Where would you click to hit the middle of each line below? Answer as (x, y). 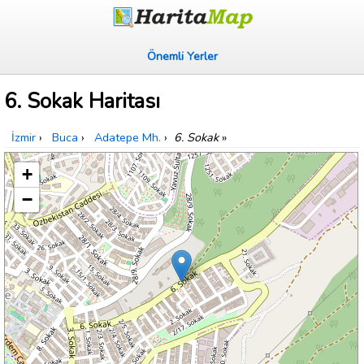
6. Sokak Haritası (82, 102)
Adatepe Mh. (128, 138)
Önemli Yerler (182, 56)
